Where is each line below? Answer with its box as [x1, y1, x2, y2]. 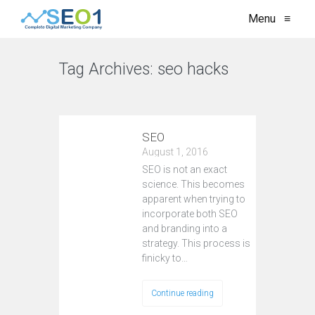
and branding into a [142, 223, 227, 234]
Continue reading [151, 288, 214, 298]
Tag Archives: [59, 60, 157, 79]
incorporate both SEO [142, 208, 238, 219]
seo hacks [157, 60, 229, 79]
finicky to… [142, 252, 188, 264]
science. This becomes [142, 179, 245, 190]
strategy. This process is [142, 238, 250, 249]
